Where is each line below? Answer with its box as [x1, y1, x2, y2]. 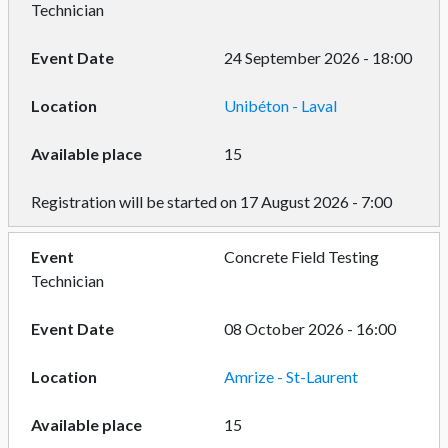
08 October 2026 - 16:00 [224, 319, 396, 338]
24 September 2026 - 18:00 [224, 48, 412, 67]
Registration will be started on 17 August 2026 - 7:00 [30, 192, 392, 211]
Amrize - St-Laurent [224, 367, 358, 386]
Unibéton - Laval [224, 96, 337, 115]
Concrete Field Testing [224, 247, 379, 266]
